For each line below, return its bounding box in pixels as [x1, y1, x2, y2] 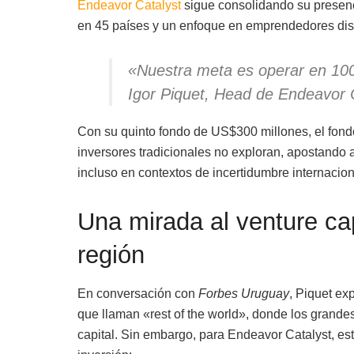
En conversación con [77, 287, 198, 301]
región [77, 240, 145, 269]
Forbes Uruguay [198, 287, 289, 301]
